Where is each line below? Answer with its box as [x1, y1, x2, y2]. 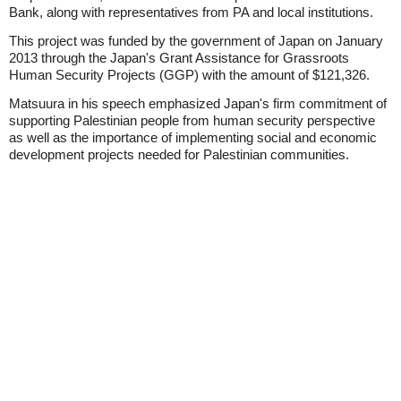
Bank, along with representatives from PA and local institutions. [9, 4, 373, 20]
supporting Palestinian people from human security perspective [9, 113, 375, 128]
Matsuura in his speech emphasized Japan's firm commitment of [9, 96, 387, 111]
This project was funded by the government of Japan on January [9, 33, 383, 48]
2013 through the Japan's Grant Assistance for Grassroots [9, 50, 349, 65]
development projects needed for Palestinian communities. [9, 147, 349, 162]
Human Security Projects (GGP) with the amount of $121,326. [9, 67, 370, 82]
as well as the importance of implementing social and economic [9, 130, 377, 145]
